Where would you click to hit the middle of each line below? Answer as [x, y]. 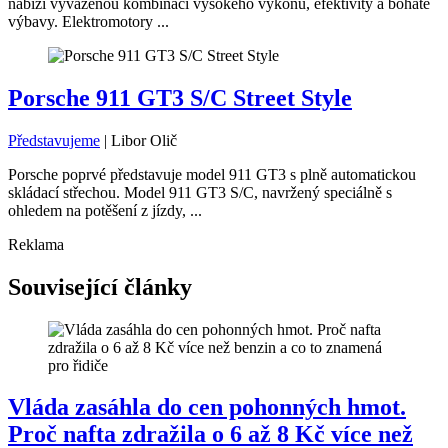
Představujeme [54, 140]
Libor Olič [144, 140]
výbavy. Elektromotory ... [88, 21]
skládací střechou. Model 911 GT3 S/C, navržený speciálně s [200, 192]
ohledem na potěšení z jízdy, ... [105, 210]
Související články [100, 286]
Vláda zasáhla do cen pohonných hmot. [207, 407]
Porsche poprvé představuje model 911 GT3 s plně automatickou [212, 174]
